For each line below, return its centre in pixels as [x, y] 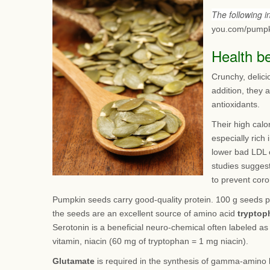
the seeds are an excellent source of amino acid [145, 213]
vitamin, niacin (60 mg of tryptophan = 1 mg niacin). [150, 241]
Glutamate [74, 261]
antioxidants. [236, 104]
